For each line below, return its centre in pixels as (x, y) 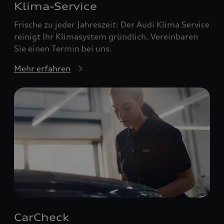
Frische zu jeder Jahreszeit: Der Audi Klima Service (112, 24)
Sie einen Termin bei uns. (63, 48)
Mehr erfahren (42, 68)
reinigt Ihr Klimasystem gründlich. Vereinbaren (106, 36)
